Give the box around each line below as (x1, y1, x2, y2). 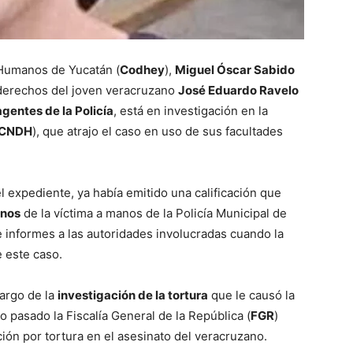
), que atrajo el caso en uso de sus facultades (32, 123, 283, 139)
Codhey (120, 61, 165, 77)
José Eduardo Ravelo (178, 82, 299, 98)
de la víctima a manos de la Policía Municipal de (20, 205, 287, 221)
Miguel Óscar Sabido (175, 61, 295, 77)
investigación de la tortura (58, 287, 208, 303)
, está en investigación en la (113, 102, 268, 118)
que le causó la (208, 287, 295, 303)
